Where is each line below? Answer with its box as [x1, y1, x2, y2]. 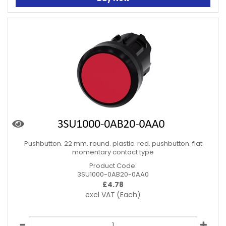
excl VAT [85, 190, 115, 200]
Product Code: [89, 161, 137, 171]
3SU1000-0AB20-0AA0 [77, 169, 149, 179]
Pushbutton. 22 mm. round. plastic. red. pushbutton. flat [24, 139, 202, 148]
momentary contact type [72, 147, 154, 157]
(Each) [117, 190, 141, 200]
